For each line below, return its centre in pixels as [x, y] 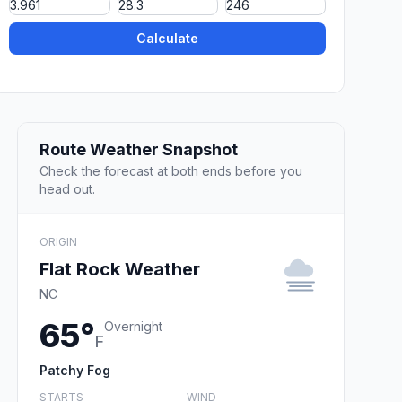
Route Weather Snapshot [139, 149]
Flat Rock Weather [120, 269]
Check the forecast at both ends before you [171, 170]
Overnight [133, 326]
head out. [67, 188]
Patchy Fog [75, 370]
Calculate [168, 39]
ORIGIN [58, 241]
